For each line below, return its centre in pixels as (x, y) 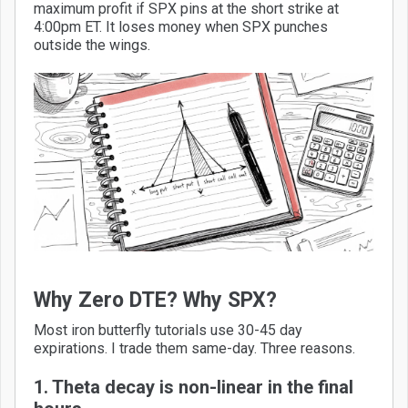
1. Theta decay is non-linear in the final (194, 387)
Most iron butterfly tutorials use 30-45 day (168, 330)
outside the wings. (92, 45)
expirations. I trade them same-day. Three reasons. (194, 348)
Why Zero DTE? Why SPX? (155, 300)
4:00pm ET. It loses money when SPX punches (181, 26)
